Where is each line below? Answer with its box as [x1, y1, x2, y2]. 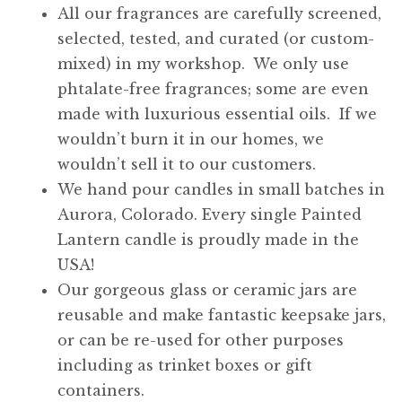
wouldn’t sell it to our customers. [57, 154, 316, 173]
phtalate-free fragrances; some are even [57, 79, 369, 98]
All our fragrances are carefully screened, [57, 4, 381, 22]
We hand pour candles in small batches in [57, 179, 385, 198]
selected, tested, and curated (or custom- [57, 29, 374, 48]
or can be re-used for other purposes [57, 330, 344, 349]
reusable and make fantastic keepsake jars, [57, 305, 386, 324]
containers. [57, 380, 144, 399]
